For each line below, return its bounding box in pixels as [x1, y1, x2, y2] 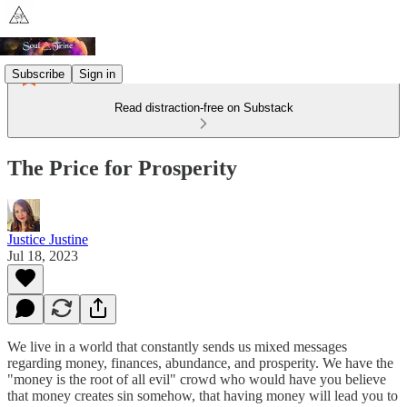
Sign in [79, 66, 115, 81]
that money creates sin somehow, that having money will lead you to [7, 387, 398, 403]
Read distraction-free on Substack [114, 101, 293, 114]
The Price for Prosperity [7, 155, 237, 180]
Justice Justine [7, 231, 88, 247]
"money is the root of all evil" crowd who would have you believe [7, 371, 386, 387]
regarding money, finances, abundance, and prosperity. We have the [7, 354, 393, 371]
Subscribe [12, 66, 65, 81]
